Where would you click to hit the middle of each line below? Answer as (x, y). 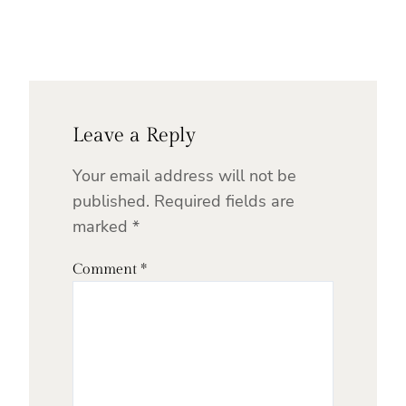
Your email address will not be (184, 176)
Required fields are (224, 202)
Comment (106, 270)
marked (102, 227)
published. (111, 202)
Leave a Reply (134, 135)
